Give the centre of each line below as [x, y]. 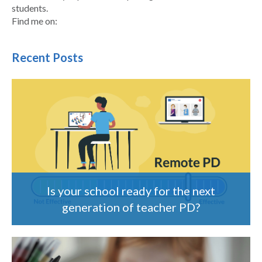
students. [30, 8]
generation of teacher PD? [131, 207]
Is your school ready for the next [131, 190]
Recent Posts [47, 58]
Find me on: [35, 21]
